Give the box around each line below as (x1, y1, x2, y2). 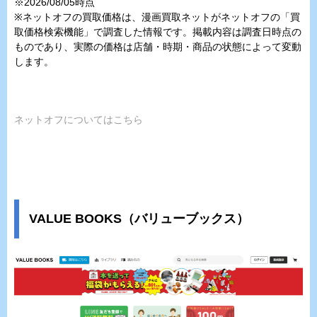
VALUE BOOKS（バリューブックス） (29, 211, 249, 226)
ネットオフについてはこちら (14, 113, 143, 125)
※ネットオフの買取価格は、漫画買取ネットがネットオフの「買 (14, 11, 300, 23)
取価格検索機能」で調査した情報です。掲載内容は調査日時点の (14, 25, 301, 38)
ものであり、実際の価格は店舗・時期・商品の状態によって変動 (14, 40, 301, 52)
